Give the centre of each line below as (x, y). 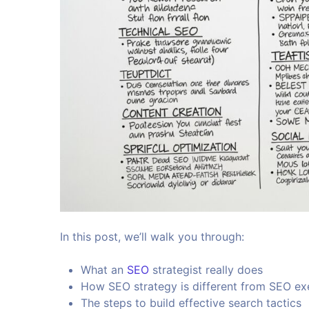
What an (104, 270)
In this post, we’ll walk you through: (152, 237)
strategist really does (206, 270)
